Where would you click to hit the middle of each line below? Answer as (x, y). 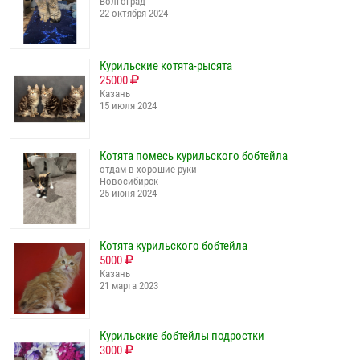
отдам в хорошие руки (148, 169)
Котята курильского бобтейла (174, 246)
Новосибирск (129, 181)
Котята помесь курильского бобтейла (194, 156)
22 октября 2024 (134, 13)
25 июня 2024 (128, 193)
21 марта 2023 (129, 286)
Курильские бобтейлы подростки (182, 336)
